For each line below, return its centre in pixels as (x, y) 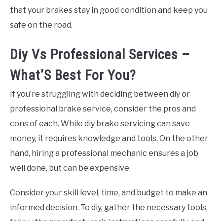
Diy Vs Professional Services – (100, 54)
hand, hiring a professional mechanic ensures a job (104, 153)
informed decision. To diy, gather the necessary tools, (109, 207)
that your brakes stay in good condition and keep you (109, 10)
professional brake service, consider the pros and (103, 109)
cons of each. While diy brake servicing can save (100, 123)
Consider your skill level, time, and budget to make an (109, 192)
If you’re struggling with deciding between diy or (100, 94)
